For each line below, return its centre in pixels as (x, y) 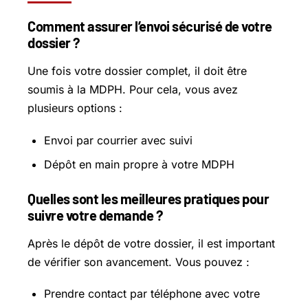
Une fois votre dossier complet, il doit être (137, 71)
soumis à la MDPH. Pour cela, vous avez (133, 90)
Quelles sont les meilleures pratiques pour (148, 198)
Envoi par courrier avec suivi (118, 140)
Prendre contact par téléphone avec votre (152, 293)
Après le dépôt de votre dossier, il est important (151, 243)
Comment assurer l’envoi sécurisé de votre (150, 26)
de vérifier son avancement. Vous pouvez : (139, 262)
